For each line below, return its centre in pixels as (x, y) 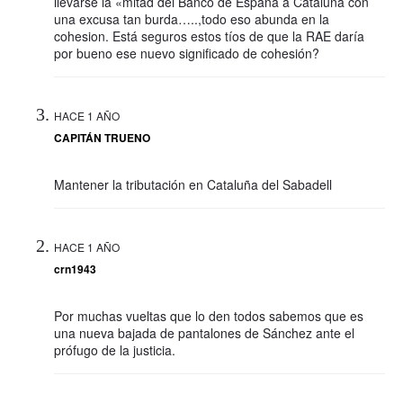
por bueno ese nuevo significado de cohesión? (187, 54)
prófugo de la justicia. (115, 350)
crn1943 (75, 269)
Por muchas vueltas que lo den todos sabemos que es (209, 316)
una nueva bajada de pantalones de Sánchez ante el (204, 333)
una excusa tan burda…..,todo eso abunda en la (192, 19)
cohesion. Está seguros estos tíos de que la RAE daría (209, 36)
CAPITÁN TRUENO (102, 138)
